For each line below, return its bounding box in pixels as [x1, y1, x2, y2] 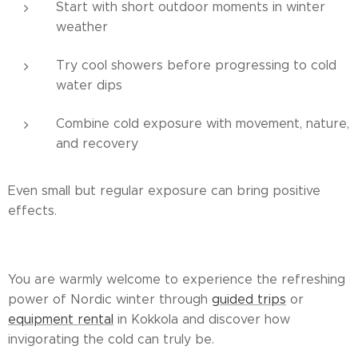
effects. [8, 202, 57, 218]
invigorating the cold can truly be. [8, 331, 214, 347]
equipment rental [8, 311, 113, 327]
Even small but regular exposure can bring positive [8, 182, 320, 198]
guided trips [212, 291, 286, 307]
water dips [56, 77, 122, 93]
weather [56, 18, 108, 34]
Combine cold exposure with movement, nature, [56, 115, 349, 131]
